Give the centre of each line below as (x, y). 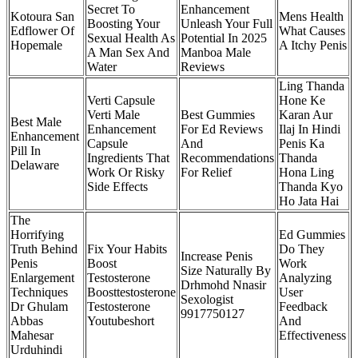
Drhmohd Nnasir (223, 285)
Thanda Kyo (311, 187)
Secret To (111, 10)
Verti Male (113, 115)
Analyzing (305, 278)
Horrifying (37, 235)
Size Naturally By (226, 271)
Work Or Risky (126, 173)
